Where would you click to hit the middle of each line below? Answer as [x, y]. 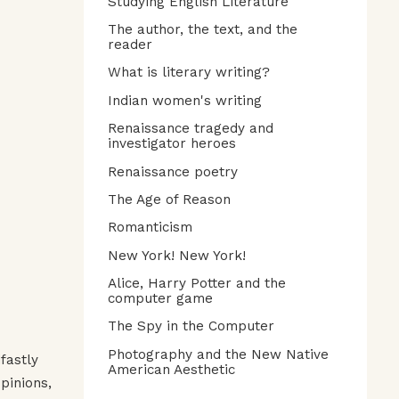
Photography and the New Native [218, 354]
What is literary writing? [189, 73]
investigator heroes [172, 144]
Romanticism [150, 228]
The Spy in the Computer [191, 326]
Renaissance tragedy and [191, 129]
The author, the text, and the [203, 30]
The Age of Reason [169, 199]
